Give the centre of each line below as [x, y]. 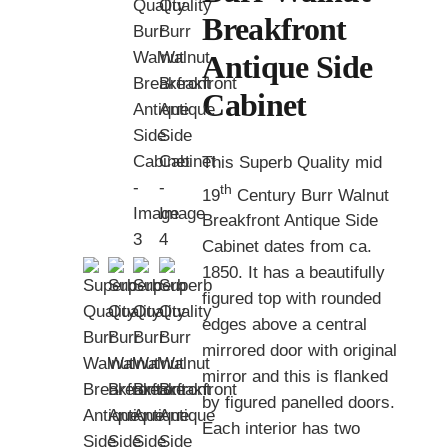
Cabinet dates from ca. [287, 247]
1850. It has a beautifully [294, 273]
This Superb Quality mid [292, 162]
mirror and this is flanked [295, 377]
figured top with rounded [292, 299]
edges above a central [285, 325]
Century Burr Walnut [311, 195]
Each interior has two [281, 429]
